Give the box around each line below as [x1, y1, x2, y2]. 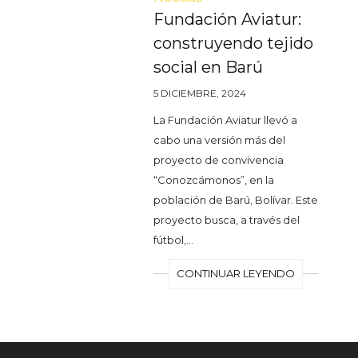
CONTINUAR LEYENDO [177, 267, 296, 280]
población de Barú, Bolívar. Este [153, 193, 318, 207]
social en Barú [153, 58, 263, 78]
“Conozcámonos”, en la [153, 173, 274, 187]
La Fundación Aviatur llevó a [153, 113, 297, 127]
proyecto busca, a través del [153, 213, 300, 227]
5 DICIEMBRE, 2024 [153, 87, 246, 100]
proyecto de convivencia [153, 153, 284, 167]
